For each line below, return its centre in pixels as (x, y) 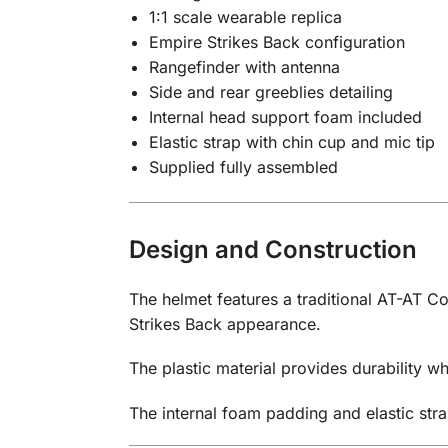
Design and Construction (272, 250)
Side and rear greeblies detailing (270, 91)
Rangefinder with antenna (244, 66)
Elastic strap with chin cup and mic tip (291, 141)
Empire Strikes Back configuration (276, 41)
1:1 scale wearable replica (245, 16)
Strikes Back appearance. (224, 323)
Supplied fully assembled (243, 166)
